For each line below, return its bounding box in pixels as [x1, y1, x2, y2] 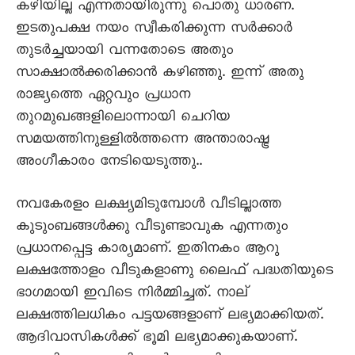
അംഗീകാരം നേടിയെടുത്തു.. [16, 152, 202, 174]
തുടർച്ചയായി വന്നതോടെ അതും [16, 41, 233, 63]
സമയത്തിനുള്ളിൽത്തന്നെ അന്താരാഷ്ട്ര [16, 130, 269, 152]
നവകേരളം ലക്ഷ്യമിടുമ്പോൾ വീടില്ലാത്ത [16, 195, 281, 217]
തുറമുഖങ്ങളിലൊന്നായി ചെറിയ [16, 108, 230, 130]
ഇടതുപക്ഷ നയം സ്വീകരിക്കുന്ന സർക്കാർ [16, 19, 292, 41]
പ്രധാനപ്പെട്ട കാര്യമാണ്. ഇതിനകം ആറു [16, 239, 279, 261]
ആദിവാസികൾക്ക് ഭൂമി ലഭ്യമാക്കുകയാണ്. [16, 328, 297, 350]
